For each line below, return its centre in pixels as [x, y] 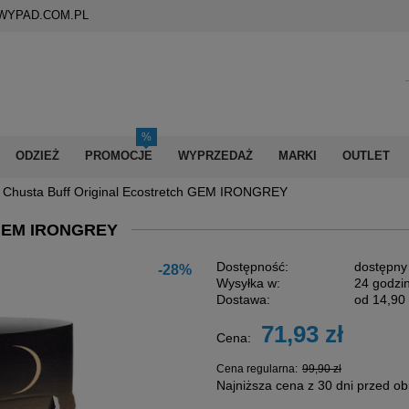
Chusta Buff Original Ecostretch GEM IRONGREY [146, 192]
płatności [337, 357]
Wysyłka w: [248, 283]
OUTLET [366, 156]
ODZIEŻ [37, 156]
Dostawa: [243, 299]
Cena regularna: [258, 368]
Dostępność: [252, 266]
